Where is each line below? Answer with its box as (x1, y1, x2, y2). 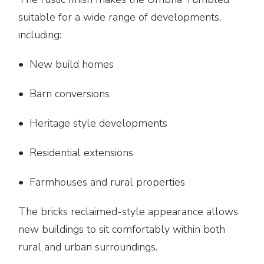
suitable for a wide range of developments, (18, 10, 222, 24)
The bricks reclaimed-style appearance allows (18, 204, 239, 219)
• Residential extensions (18, 146, 134, 160)
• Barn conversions (18, 87, 110, 101)
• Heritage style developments (18, 116, 168, 130)
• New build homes (18, 57, 114, 71)
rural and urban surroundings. (18, 240, 158, 254)
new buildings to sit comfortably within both (18, 222, 226, 236)
